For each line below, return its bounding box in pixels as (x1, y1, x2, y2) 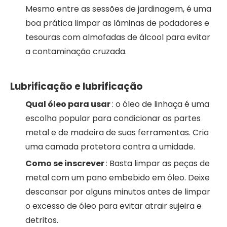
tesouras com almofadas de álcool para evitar (25, 31, 210, 43)
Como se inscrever (25, 157, 106, 169)
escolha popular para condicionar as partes (25, 112, 201, 124)
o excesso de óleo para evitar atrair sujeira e (25, 200, 202, 212)
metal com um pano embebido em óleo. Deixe (25, 171, 210, 183)
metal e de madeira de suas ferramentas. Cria (25, 126, 209, 138)
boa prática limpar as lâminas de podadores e (25, 17, 209, 29)
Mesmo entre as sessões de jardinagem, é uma (25, 3, 211, 15)
